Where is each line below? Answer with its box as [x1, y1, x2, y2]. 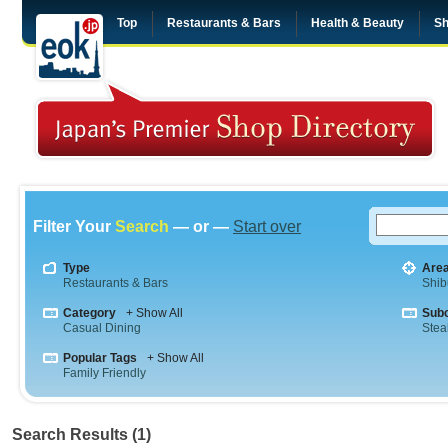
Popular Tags [63, 351, 137, 365]
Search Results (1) [12, 426, 151, 443]
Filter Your [33, 218, 115, 235]
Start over [233, 218, 301, 235]
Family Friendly [63, 366, 146, 380]
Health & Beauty [311, 16, 404, 30]
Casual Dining [63, 321, 141, 335]
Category [63, 306, 116, 320]
